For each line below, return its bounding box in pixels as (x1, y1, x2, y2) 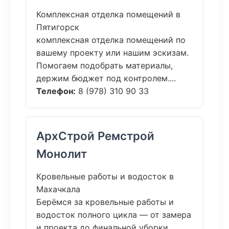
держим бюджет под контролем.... (36, 73, 176, 83)
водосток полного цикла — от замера (36, 210, 191, 220)
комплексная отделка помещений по (36, 35, 186, 45)
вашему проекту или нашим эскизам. (36, 48, 189, 58)
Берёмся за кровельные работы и (36, 197, 174, 207)
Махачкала (36, 184, 80, 194)
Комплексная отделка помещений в (36, 9, 180, 19)
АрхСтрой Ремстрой (36, 129, 154, 143)
